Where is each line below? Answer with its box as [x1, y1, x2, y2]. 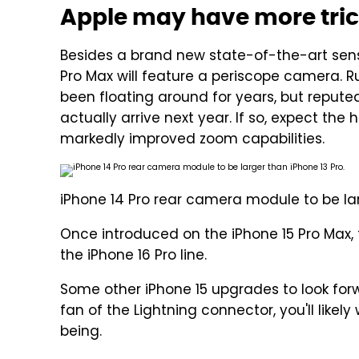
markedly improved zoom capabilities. [60, 129, 325, 151]
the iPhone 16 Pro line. [60, 245, 207, 268]
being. [60, 321, 102, 344]
